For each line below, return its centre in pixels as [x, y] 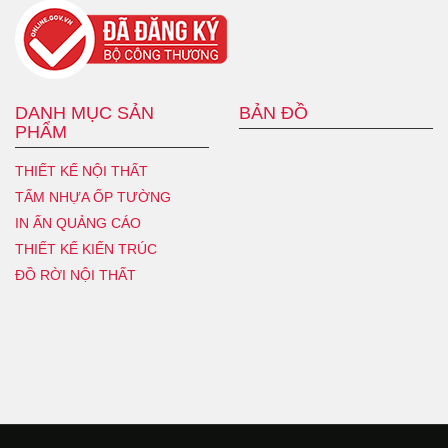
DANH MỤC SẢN [84, 112]
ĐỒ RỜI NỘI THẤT [75, 274]
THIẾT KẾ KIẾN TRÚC [86, 248]
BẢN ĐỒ [273, 112]
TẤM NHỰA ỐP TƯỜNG [93, 196]
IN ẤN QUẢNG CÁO [78, 222]
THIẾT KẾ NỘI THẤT [81, 170]
